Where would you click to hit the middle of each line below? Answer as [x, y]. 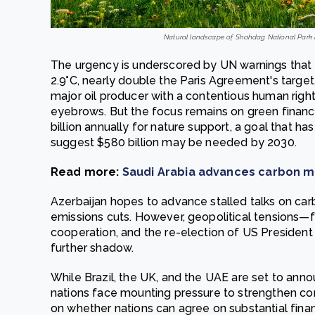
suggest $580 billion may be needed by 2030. [174, 142]
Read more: [86, 172]
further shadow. [92, 248]
